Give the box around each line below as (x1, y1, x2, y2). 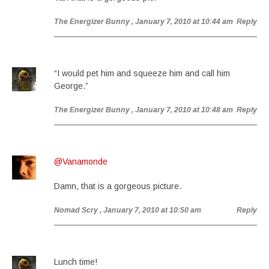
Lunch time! (54, 257, 97, 267)
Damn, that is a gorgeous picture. (54, 181, 181, 191)
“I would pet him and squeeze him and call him (54, 68, 230, 78)
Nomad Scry (54, 206, 98, 214)
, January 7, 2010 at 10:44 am (131, 17, 233, 26)
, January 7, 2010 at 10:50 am (100, 206, 201, 214)
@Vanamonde (54, 157, 107, 166)
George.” (54, 81, 88, 91)
